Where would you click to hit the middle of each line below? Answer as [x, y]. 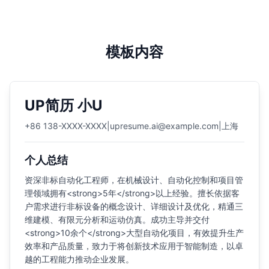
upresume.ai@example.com [164, 125]
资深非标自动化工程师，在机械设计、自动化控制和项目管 [134, 180]
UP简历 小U [64, 105]
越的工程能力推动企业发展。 [79, 259]
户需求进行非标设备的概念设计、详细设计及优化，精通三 [134, 206]
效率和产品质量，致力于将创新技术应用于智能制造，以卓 [134, 246]
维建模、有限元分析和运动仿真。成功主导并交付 [117, 219]
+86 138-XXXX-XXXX [66, 125]
